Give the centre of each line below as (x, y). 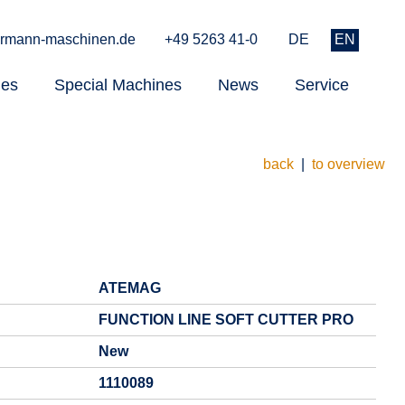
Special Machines (118, 85)
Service (322, 85)
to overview (348, 164)
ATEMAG (130, 288)
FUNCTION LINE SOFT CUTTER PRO (226, 320)
